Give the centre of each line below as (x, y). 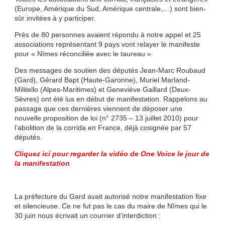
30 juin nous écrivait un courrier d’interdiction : (87, 216)
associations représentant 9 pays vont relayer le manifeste (107, 44)
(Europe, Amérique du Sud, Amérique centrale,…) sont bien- (110, 9)
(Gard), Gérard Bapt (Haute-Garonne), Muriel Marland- (102, 80)
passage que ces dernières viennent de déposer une (98, 109)
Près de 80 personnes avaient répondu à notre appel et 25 (107, 35)
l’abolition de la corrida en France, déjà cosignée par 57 (103, 128)
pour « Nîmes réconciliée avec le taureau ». (84, 54)
